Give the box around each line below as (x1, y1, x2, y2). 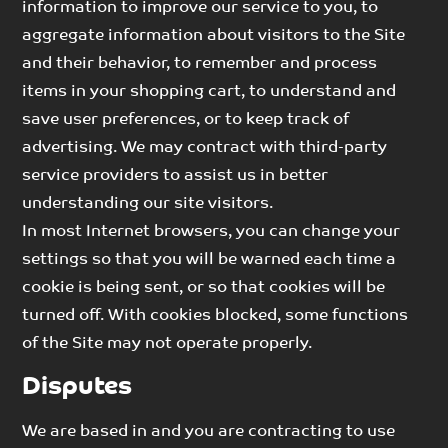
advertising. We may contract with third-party (22, 139, 388, 156)
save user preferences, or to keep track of (22, 111, 350, 128)
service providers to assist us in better (22, 167, 329, 184)
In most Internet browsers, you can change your (22, 223, 401, 240)
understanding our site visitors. (22, 195, 274, 212)
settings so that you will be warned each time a (22, 251, 397, 268)
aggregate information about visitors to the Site (22, 27, 406, 44)
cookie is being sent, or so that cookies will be (22, 279, 386, 296)
